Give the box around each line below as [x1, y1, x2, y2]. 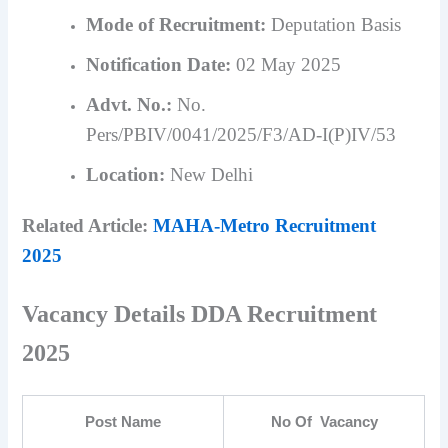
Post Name [85, 413, 162, 430]
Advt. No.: [86, 93, 173, 115]
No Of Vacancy [270, 413, 378, 430]
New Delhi [165, 163, 254, 185]
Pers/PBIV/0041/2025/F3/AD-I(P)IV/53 [86, 123, 397, 145]
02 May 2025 [231, 53, 342, 75]
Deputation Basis [266, 13, 402, 35]
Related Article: [22, 215, 154, 237]
